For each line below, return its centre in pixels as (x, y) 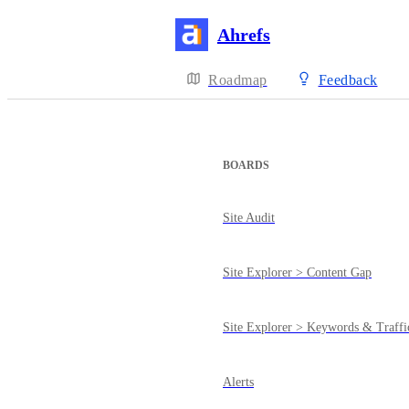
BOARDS (246, 165)
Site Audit (249, 218)
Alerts (238, 382)
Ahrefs (244, 34)
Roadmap (238, 80)
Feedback (348, 80)
